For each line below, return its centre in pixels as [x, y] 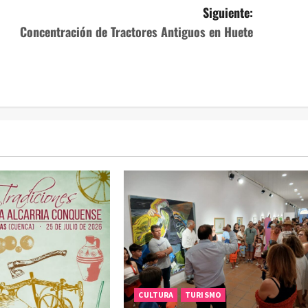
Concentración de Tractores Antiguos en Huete [137, 31]
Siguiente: [228, 12]
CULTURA [156, 295]
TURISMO [203, 295]
